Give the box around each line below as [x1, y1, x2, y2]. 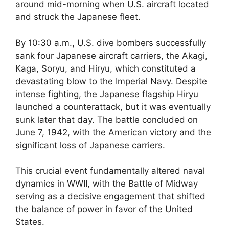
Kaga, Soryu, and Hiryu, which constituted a [15, 63, 196, 74]
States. [15, 217, 44, 227]
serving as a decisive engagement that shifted [15, 191, 205, 201]
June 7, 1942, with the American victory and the [15, 127, 211, 138]
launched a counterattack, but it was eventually [15, 101, 211, 112]
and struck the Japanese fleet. [15, 12, 141, 22]
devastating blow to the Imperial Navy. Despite [15, 76, 207, 86]
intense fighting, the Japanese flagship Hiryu [15, 88, 198, 99]
